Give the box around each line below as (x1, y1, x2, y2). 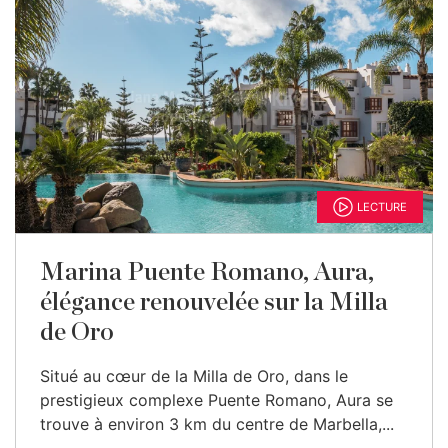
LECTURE (357, 200, 407, 214)
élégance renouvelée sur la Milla (40, 290, 388, 315)
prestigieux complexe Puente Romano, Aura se (40, 390, 393, 410)
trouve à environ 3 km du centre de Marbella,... (40, 414, 394, 434)
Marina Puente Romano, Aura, (40, 260, 374, 285)
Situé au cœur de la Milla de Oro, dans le (40, 366, 348, 386)
